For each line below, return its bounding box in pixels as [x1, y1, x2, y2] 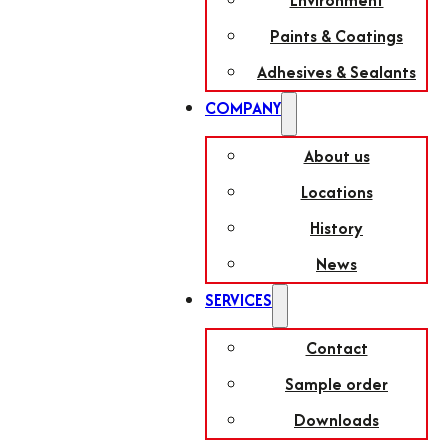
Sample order [285, 372, 388, 396]
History [310, 216, 363, 240]
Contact [305, 336, 368, 360]
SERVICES [205, 288, 272, 312]
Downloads [294, 408, 379, 432]
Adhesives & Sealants [257, 60, 416, 84]
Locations [300, 180, 373, 204]
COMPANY [205, 96, 281, 120]
